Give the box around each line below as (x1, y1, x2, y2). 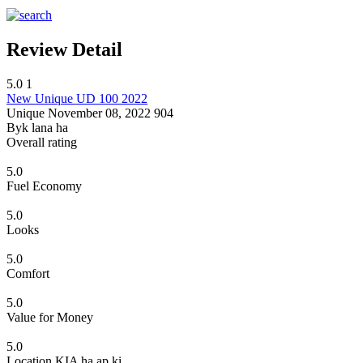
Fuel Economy (6, 178, 82, 193)
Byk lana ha (6, 120, 68, 135)
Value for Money (6, 310, 93, 324)
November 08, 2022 (48, 105, 151, 120)
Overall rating (6, 135, 77, 149)
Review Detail (6, 38, 122, 60)
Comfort (6, 266, 49, 280)
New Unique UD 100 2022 (6, 91, 147, 105)
